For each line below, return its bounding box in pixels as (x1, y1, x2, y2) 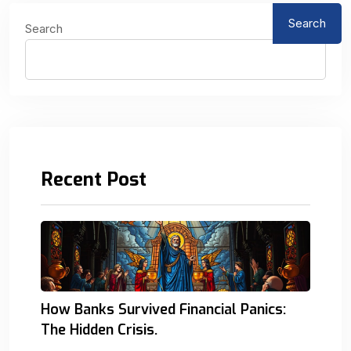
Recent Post (41, 166, 147, 192)
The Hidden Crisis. (41, 320, 157, 339)
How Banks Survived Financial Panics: (41, 299, 286, 319)
